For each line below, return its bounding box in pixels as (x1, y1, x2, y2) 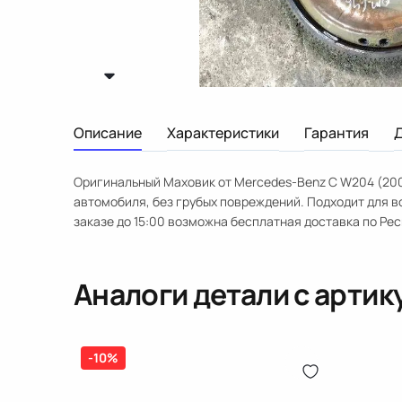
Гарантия (304, 123, 369, 143)
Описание (74, 123, 142, 143)
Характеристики (167, 123, 279, 143)
